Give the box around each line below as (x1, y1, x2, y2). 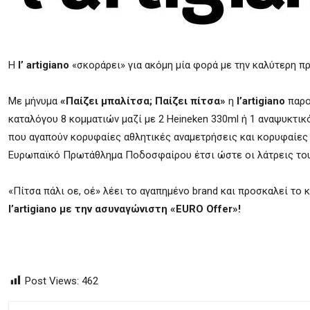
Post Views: (25, 275, 79, 287)
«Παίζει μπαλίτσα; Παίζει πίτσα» (60, 95, 228, 107)
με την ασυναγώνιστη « (57, 203, 176, 215)
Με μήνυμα (8, 95, 60, 107)
